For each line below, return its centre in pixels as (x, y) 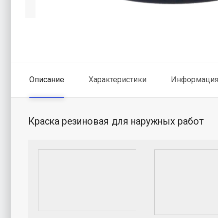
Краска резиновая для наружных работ (116, 121)
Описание (47, 80)
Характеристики (118, 80)
